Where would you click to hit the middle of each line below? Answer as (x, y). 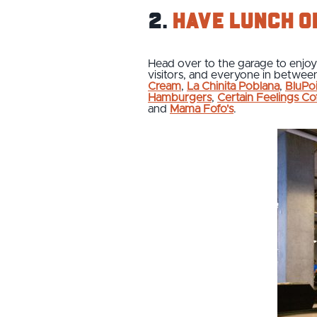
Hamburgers (180, 97)
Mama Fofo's (202, 109)
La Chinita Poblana (233, 86)
